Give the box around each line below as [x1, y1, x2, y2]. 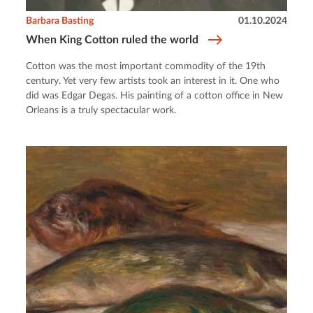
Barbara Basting [26, 15, 94, 26]
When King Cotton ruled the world [26, 34, 199, 45]
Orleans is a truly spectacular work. [26, 105, 177, 115]
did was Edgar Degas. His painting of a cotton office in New [26, 90, 284, 101]
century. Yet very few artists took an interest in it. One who [26, 75, 280, 86]
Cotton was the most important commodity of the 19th [26, 61, 266, 71]
